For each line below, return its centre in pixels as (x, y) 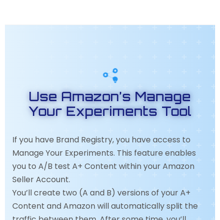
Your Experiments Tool (110, 111)
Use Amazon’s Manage (110, 96)
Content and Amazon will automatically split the (105, 206)
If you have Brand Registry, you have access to (101, 140)
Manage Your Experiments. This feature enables (104, 153)
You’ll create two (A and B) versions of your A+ (101, 193)
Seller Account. (41, 179)
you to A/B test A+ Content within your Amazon (103, 166)
